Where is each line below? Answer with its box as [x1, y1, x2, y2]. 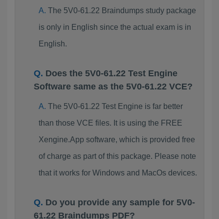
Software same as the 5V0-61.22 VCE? [34, 82, 193, 91]
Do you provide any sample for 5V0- [45, 197, 195, 207]
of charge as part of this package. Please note [38, 152, 196, 160]
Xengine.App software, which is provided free [38, 135, 195, 144]
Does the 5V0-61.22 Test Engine [45, 68, 177, 78]
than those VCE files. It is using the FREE [38, 119, 182, 127]
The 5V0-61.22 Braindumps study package [47, 6, 196, 15]
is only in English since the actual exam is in [38, 23, 191, 31]
